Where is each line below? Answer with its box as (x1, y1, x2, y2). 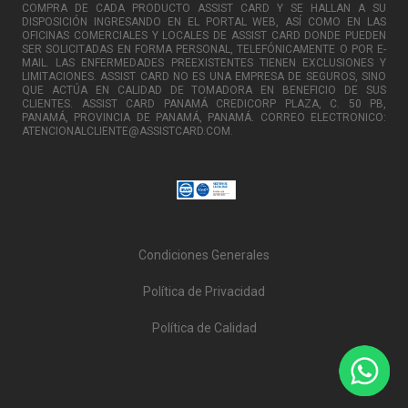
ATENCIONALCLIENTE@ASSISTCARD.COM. (22, 124, 233, 138)
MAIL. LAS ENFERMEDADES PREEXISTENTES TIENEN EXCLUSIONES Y (22, 56, 386, 69)
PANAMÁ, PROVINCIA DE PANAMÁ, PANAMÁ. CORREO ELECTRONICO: (22, 110, 386, 124)
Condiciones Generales (138, 247, 270, 262)
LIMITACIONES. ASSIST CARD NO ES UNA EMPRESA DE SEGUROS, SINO (22, 69, 386, 83)
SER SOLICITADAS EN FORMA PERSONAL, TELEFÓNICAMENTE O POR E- (22, 42, 386, 56)
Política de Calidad (151, 320, 257, 335)
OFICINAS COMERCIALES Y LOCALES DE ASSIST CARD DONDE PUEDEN (22, 28, 386, 42)
